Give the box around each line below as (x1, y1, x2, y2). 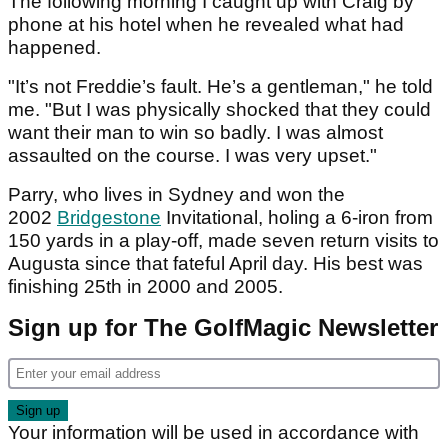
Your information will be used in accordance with (8, 421, 419, 443)
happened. (8, 36, 101, 58)
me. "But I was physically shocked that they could (8, 98, 431, 120)
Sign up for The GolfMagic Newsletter (8, 313, 438, 341)
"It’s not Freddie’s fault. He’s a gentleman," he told (8, 75, 433, 97)
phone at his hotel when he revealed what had (8, 13, 404, 35)
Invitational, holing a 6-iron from (161, 206, 433, 228)
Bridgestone (57, 206, 161, 228)
